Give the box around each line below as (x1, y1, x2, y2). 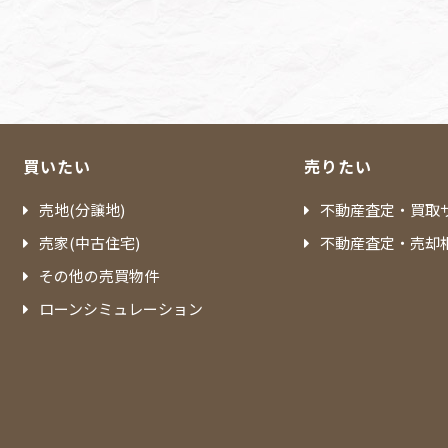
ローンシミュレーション (39, 297, 204, 319)
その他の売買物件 (39, 264, 160, 286)
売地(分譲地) (39, 198, 126, 220)
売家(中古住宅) (39, 231, 141, 253)
